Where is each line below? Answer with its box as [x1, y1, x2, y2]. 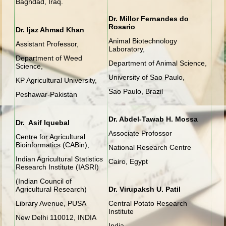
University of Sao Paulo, [108, 73, 185, 81]
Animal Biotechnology [108, 36, 178, 45]
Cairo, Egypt [108, 157, 150, 165]
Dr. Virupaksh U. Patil [108, 185, 181, 193]
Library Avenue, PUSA [16, 199, 87, 207]
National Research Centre [108, 143, 192, 151]
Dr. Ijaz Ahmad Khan [16, 25, 85, 34]
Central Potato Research [108, 199, 188, 207]
